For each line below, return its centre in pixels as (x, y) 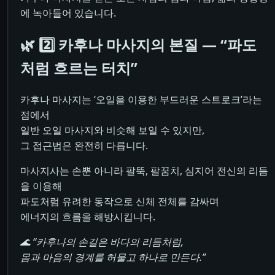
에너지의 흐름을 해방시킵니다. (88, 216)
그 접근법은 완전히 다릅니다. (84, 145)
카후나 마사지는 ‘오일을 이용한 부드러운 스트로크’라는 (141, 99)
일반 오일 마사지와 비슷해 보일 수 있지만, (112, 130)
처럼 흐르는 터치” (79, 68)
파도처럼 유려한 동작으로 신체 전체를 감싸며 (120, 201)
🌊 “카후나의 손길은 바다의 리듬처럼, (102, 242)
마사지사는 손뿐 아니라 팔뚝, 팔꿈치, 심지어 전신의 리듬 (144, 170)
